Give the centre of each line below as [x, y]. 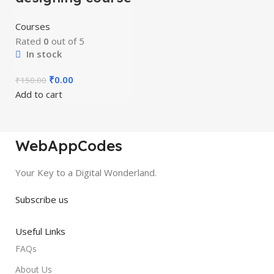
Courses [33, 26]
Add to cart [39, 94]
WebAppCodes [69, 146]
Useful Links [40, 231]
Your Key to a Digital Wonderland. [86, 172]
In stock [43, 54]
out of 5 [67, 41]
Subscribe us [42, 199]
